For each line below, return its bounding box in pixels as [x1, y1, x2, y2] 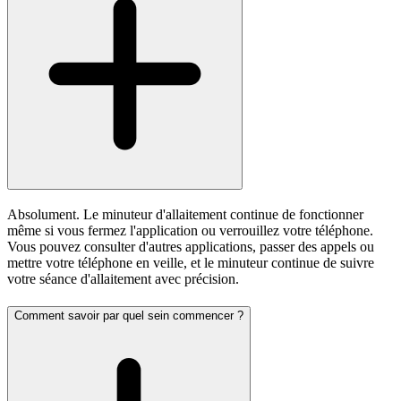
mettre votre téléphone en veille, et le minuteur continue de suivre [7, 254, 374, 270]
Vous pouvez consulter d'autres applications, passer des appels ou [7, 238, 374, 254]
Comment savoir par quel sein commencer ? [14, 308, 243, 322]
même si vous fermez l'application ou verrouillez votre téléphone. [7, 222, 373, 238]
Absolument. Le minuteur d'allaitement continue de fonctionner [7, 206, 363, 222]
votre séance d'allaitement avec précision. [7, 270, 239, 286]
